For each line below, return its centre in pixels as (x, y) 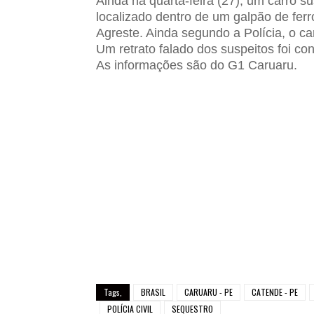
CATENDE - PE (275, 292)
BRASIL (153, 292)
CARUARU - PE (209, 292)
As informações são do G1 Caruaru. (197, 65)
